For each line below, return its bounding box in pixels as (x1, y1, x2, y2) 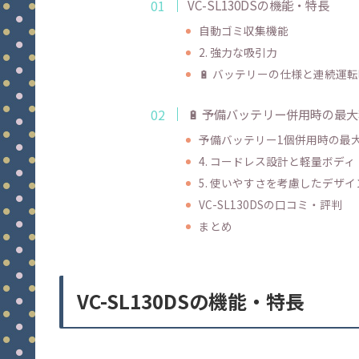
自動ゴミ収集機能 (198, 22, 288, 39)
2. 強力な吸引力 (198, 44, 277, 61)
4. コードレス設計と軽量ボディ (198, 152, 355, 169)
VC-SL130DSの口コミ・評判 (198, 196, 342, 212)
